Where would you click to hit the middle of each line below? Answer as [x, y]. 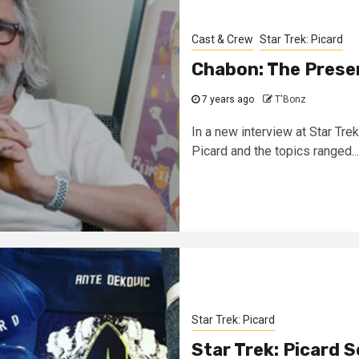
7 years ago [227, 99]
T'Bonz [290, 99]
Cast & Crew [222, 39]
